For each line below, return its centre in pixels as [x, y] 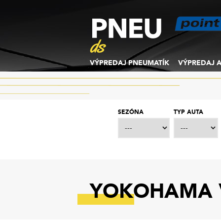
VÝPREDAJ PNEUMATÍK [129, 63]
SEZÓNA [130, 112]
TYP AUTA [188, 112]
